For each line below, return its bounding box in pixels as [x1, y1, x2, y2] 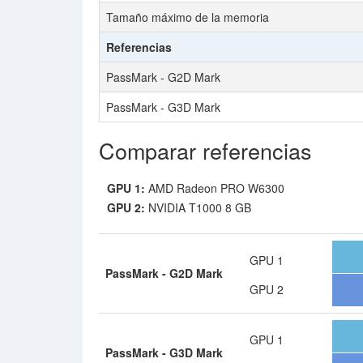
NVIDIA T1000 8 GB [145, 199, 251, 216]
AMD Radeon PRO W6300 [145, 180, 284, 196]
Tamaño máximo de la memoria [106, 9, 269, 25]
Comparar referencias [99, 135, 312, 166]
